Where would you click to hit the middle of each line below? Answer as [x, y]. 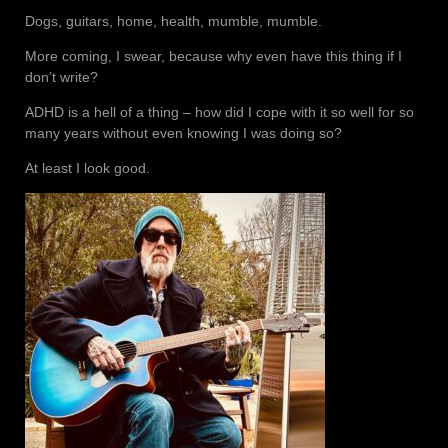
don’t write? [61, 76]
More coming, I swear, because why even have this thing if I [213, 55]
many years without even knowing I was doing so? [183, 132]
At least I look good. [87, 167]
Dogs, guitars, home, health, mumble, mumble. [173, 20]
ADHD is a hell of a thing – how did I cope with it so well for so [219, 111]
